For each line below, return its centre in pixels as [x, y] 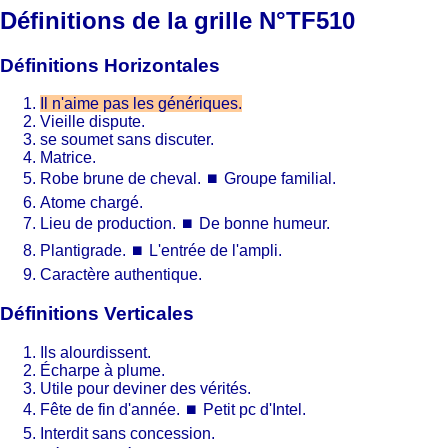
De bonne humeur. [264, 224]
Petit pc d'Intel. [254, 409]
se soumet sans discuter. [127, 140]
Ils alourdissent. [95, 352]
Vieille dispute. [92, 122]
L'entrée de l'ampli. [215, 251]
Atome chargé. [91, 203]
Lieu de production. [108, 224]
